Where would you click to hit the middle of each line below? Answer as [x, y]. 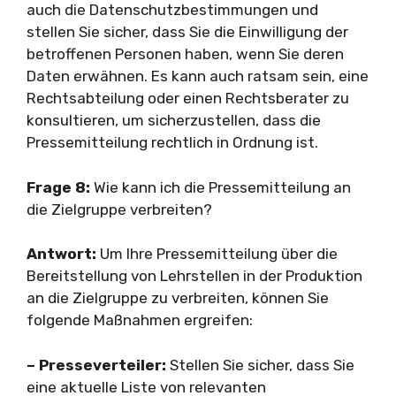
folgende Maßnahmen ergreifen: [140, 320]
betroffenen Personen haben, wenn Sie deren [185, 54]
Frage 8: [58, 187]
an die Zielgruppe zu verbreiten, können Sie [178, 298]
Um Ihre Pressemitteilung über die [217, 254]
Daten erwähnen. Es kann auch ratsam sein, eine [198, 76]
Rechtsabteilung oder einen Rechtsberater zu [188, 98]
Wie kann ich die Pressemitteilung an [221, 187]
